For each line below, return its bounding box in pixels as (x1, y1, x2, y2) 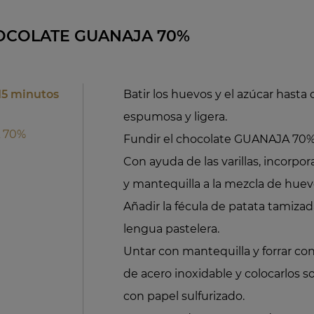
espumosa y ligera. (123, 109, 228, 123)
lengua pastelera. (123, 221, 220, 235)
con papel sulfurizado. (123, 289, 245, 303)
